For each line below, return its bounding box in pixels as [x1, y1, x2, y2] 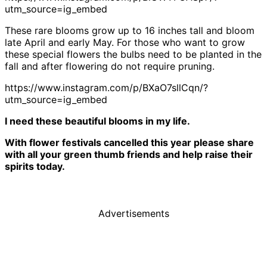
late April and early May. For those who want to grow [5, 36, 245, 49]
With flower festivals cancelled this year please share [5, 136, 254, 149]
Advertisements [98, 207, 169, 220]
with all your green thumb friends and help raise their [5, 148, 253, 161]
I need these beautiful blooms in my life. [5, 115, 190, 128]
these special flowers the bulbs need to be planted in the [5, 48, 262, 61]
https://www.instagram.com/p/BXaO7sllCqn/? [5, 82, 208, 94]
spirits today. [5, 160, 65, 173]
